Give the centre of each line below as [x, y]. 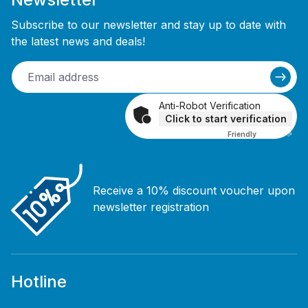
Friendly [242, 134]
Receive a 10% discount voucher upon [194, 191]
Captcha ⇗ [274, 134]
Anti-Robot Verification [210, 105]
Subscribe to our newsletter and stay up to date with [148, 24]
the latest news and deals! [78, 41]
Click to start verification [225, 118]
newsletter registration [151, 207]
